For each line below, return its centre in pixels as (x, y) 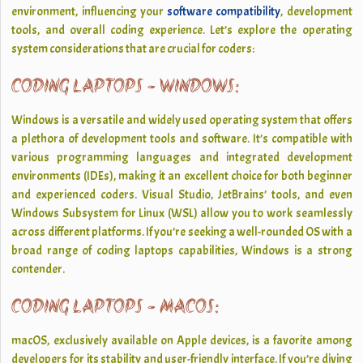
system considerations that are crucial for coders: (133, 49)
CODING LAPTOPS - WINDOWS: (125, 88)
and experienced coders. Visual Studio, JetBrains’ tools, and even (182, 195)
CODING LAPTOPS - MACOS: (115, 308)
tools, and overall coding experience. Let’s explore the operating (182, 30)
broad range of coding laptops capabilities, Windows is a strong (182, 251)
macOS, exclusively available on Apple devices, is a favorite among (182, 341)
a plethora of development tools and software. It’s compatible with (182, 139)
